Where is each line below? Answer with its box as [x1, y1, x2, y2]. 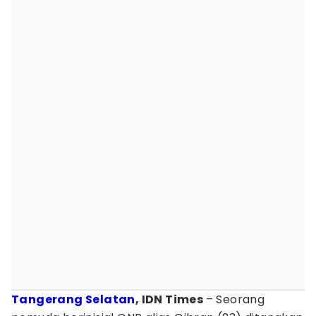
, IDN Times [135, 291, 206, 308]
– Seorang [205, 291, 265, 308]
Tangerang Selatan [11, 291, 135, 308]
